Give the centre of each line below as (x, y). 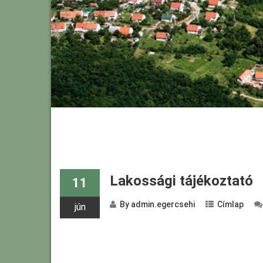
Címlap (230, 204)
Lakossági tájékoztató (181, 181)
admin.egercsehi (163, 204)
